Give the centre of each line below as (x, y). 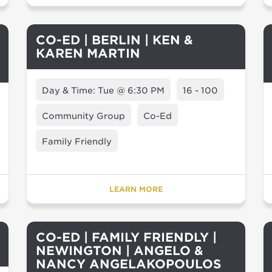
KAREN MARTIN (88, 53)
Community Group (83, 116)
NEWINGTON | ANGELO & (120, 251)
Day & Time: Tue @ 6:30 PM (103, 90)
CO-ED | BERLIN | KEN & (114, 40)
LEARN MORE (136, 189)
